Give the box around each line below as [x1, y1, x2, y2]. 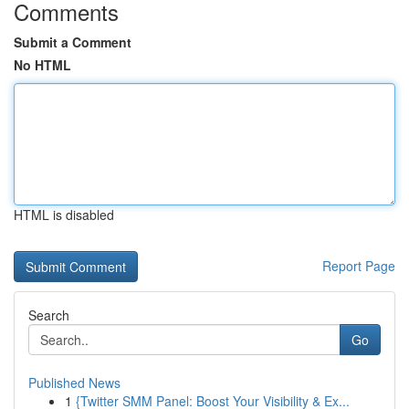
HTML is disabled [14, 205, 114, 224]
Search [28, 306, 69, 324]
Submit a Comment [14, 33, 131, 51]
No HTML [14, 56, 71, 74]
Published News [28, 373, 121, 392]
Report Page [322, 257, 395, 275]
